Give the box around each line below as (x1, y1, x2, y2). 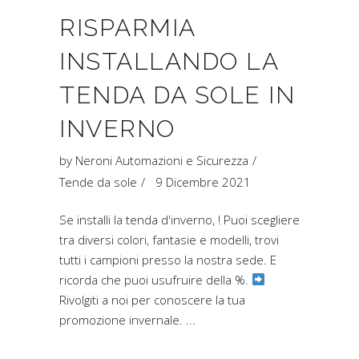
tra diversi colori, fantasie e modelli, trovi (59, 231, 279, 248)
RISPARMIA (59, 13, 196, 42)
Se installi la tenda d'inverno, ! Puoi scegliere (59, 211, 300, 228)
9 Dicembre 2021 (155, 173, 251, 190)
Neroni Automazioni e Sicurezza (75, 151, 248, 168)
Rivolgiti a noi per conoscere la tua (59, 291, 245, 308)
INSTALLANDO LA (59, 46, 278, 75)
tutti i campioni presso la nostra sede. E (59, 251, 276, 268)
